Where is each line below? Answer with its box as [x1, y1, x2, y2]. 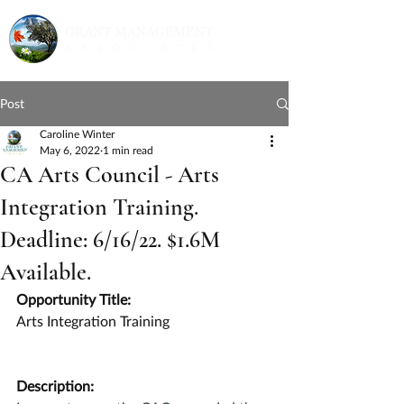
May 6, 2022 [40, 143, 100, 157]
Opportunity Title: [16, 290, 131, 308]
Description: [16, 377, 94, 394]
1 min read [103, 143, 153, 157]
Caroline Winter [40, 127, 115, 141]
